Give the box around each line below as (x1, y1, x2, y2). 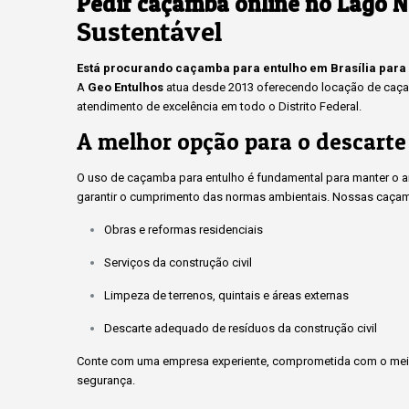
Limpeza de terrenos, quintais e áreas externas (104, 288, 349, 302)
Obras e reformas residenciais (104, 223, 263, 236)
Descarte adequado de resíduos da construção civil (104, 321, 377, 335)
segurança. (77, 373, 135, 387)
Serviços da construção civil (104, 256, 252, 269)
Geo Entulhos (88, 80, 163, 94)
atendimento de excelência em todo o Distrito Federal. (77, 100, 362, 113)
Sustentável (77, 15, 222, 47)
